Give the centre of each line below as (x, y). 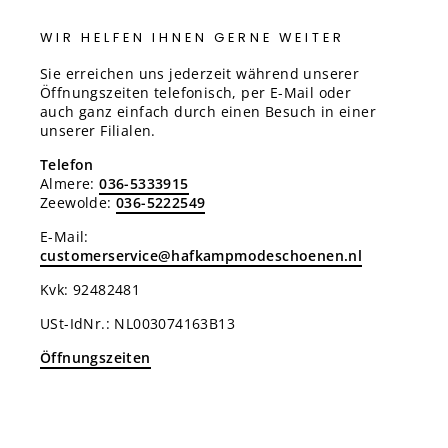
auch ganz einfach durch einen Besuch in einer (208, 111)
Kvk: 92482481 (90, 289)
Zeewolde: (78, 202)
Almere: (70, 183)
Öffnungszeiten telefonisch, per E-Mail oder (196, 92)
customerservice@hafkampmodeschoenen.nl (201, 255)
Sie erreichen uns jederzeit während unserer (200, 73)
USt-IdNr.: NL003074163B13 (137, 323)
